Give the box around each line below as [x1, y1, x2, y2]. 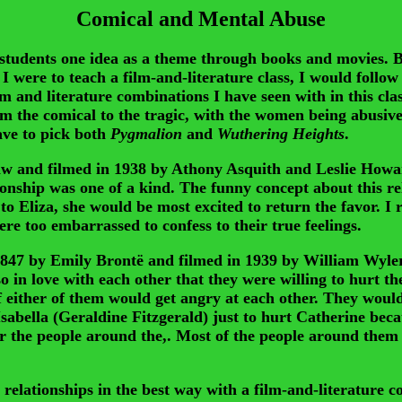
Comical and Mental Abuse [76, 7, 326, 31]
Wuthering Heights [217, 124, 345, 143]
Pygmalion [110, 124, 182, 143]
